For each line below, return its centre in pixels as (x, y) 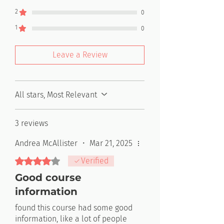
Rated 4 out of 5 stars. (53, 160)
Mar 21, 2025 (111, 143)
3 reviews (31, 123)
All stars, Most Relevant (56, 95)
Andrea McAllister (46, 143)
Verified (95, 161)
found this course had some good (74, 208)
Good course (48, 177)
